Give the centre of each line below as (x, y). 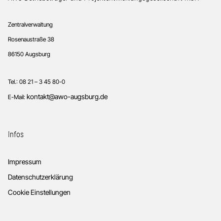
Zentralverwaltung (30, 25)
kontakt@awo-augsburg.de (67, 97)
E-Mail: (17, 97)
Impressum (25, 162)
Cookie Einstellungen (39, 192)
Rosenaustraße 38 (31, 39)
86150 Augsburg (29, 54)
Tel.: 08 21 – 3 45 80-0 (37, 82)
